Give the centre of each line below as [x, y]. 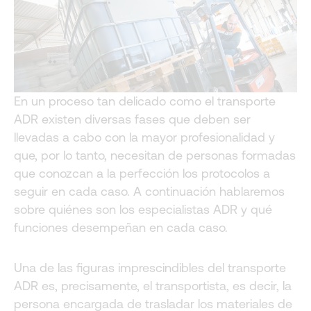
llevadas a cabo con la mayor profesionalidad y [144, 137]
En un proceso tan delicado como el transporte [145, 101]
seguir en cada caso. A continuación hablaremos [149, 192]
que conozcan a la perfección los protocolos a [142, 174]
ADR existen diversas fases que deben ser [132, 119]
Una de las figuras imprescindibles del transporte [150, 267]
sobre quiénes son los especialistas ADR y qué [143, 210]
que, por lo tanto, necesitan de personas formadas [155, 155]
